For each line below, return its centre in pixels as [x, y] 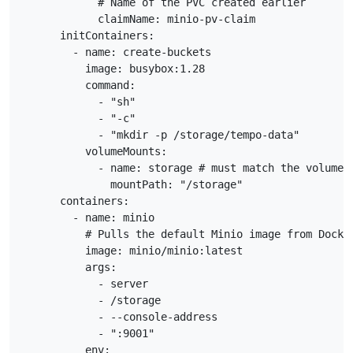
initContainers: [88, 35]
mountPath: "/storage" [132, 184]
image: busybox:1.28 [113, 68]
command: [79, 85]
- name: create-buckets [117, 52]
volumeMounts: [95, 151]
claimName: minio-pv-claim [139, 19]
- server [85, 283]
